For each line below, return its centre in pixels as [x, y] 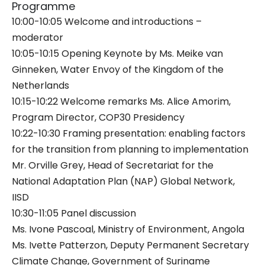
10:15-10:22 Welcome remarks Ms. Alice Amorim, [121, 101]
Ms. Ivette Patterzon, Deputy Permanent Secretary [130, 245]
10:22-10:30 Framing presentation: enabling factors [129, 133]
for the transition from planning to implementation [130, 149]
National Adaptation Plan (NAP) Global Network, [123, 181]
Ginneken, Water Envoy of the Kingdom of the [118, 70]
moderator [38, 38]
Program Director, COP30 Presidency [98, 117]
